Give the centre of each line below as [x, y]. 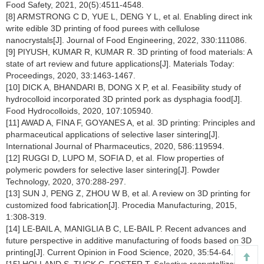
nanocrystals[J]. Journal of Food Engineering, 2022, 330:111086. [126, 40]
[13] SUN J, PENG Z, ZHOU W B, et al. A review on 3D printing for [128, 193]
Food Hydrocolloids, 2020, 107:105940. [80, 111]
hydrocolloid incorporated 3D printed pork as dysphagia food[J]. [124, 99]
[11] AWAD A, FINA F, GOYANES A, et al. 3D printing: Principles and [131, 123]
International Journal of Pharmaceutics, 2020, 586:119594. [115, 146]
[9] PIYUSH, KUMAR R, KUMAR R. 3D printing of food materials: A [129, 52]
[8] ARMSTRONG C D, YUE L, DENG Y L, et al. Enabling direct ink [129, 16]
